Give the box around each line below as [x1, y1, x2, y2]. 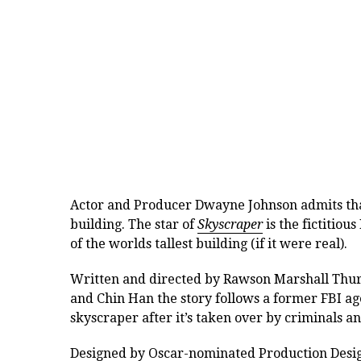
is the [263, 217, 299, 233]
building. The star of [70, 217, 197, 233]
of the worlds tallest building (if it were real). [70, 236, 347, 252]
